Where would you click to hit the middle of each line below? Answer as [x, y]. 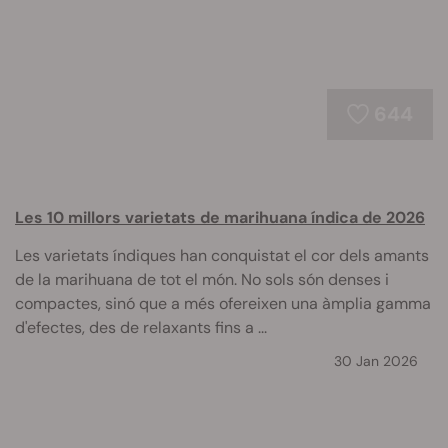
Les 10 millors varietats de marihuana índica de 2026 [220, 217]
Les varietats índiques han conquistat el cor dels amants [222, 255]
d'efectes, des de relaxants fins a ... [141, 327]
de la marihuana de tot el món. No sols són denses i [202, 279]
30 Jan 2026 [376, 361]
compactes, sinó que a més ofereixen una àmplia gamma [223, 303]
